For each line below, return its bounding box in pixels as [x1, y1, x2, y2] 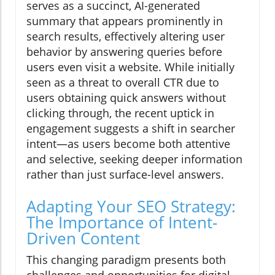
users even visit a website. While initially [26, 60, 234, 75]
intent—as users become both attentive [26, 136, 230, 152]
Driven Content [26, 227, 140, 250]
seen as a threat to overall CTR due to [26, 75, 219, 90]
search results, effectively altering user [26, 29, 225, 44]
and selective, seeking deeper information [26, 152, 242, 167]
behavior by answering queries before [26, 44, 222, 60]
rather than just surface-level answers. [26, 167, 224, 182]
